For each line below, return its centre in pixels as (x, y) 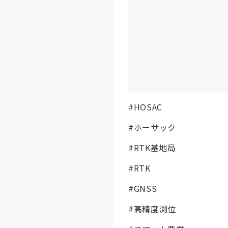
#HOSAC (145, 107)
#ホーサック (152, 127)
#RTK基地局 (152, 148)
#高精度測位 (152, 209)
